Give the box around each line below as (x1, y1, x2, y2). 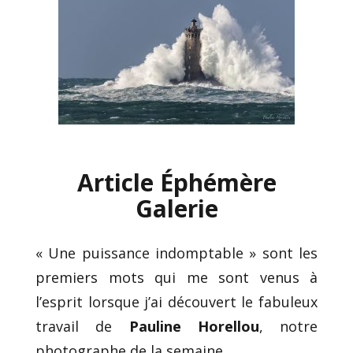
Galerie (135, 191, 218, 225)
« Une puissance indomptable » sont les (35, 243, 318, 262)
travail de (35, 316, 129, 336)
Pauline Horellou (128, 316, 259, 336)
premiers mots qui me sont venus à (35, 267, 318, 287)
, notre (258, 316, 318, 336)
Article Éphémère (76, 165, 277, 199)
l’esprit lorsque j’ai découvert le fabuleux (35, 292, 318, 311)
